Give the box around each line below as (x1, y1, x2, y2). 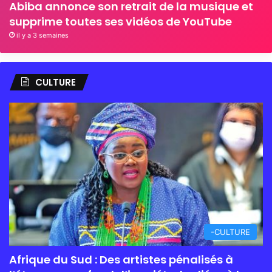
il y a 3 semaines (16, 31, 69, 40)
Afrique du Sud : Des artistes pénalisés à (9, 252, 233, 268)
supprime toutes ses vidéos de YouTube (9, 14, 232, 30)
